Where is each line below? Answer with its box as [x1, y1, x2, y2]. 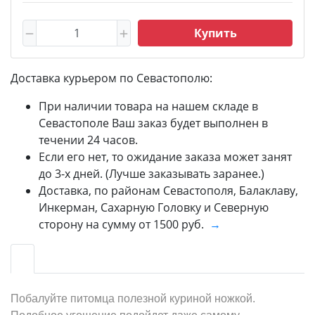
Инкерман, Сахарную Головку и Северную [39, 199, 269, 215]
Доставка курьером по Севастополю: [11, 70, 212, 86]
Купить [193, 25, 237, 41]
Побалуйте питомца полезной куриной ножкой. [11, 292, 255, 304]
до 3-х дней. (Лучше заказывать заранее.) [39, 165, 264, 181]
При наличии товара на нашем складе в [39, 98, 258, 114]
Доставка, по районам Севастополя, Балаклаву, [39, 182, 298, 198]
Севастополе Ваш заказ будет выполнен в [39, 115, 268, 131]
